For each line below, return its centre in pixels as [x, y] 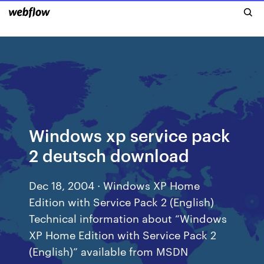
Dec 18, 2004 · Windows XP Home [115, 185]
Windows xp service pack [130, 135]
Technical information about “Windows [128, 218]
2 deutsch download [109, 155]
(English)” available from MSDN [109, 251]
